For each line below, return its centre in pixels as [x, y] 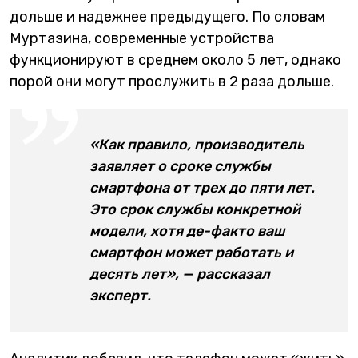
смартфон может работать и [191, 252]
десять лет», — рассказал [180, 274]
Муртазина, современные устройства [142, 38]
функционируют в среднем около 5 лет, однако [175, 60]
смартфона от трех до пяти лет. [202, 187]
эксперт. [120, 295]
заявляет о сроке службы [180, 166]
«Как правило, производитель [197, 144]
